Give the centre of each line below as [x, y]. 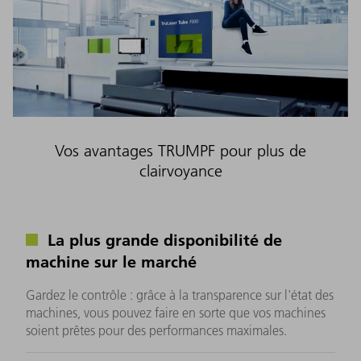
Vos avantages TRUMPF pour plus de [180, 150]
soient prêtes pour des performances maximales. [156, 330]
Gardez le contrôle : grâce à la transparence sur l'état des [180, 295]
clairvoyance [180, 170]
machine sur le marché [111, 261]
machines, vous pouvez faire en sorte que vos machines [176, 312]
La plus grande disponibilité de [162, 239]
